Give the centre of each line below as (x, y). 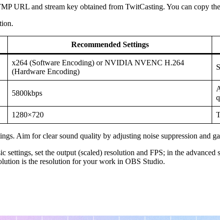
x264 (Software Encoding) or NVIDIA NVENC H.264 (98, 63)
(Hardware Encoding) (46, 72)
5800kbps (27, 93)
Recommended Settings (110, 45)
